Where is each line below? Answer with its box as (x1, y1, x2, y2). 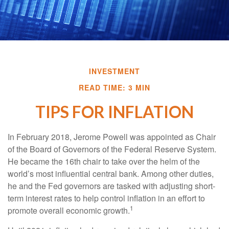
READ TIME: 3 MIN (79, 82, 150, 93)
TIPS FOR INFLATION (35, 102, 194, 122)
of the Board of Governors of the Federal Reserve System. (8, 143, 216, 155)
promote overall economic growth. (8, 204, 130, 217)
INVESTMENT (89, 66, 140, 77)
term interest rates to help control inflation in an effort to (8, 192, 205, 204)
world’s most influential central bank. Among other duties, (8, 168, 214, 180)
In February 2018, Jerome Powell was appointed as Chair (8, 131, 216, 143)
